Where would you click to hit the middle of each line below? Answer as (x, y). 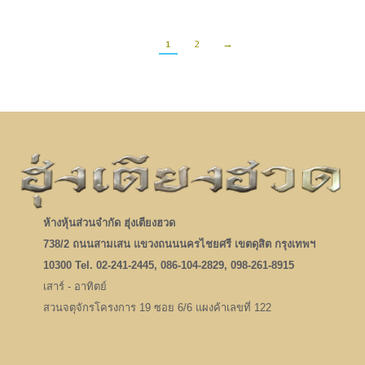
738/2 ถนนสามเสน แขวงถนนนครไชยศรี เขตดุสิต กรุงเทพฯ (179, 244)
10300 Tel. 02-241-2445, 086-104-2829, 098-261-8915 (168, 265)
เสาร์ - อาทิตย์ (75, 286)
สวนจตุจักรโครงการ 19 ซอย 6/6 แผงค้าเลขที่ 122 (157, 307)
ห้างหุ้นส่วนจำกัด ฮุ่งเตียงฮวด (109, 222)
